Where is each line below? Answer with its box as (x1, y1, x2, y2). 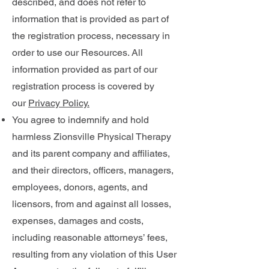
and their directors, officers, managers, (12, 165, 174, 176)
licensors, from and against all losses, (12, 198, 171, 210)
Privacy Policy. (28, 97, 89, 109)
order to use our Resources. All (12, 47, 143, 58)
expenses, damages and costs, (12, 215, 144, 226)
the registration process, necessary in (12, 30, 170, 41)
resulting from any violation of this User (12, 249, 177, 260)
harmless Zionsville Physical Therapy (12, 131, 171, 142)
